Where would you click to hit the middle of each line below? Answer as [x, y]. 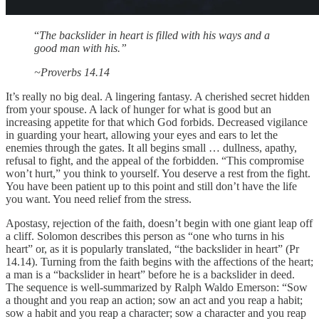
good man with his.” [80, 48]
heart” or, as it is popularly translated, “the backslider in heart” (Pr [152, 249]
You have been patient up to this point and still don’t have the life [151, 186]
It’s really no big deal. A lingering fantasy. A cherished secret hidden [158, 96]
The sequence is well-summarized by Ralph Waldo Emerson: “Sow [157, 287]
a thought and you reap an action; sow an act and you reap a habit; [154, 300]
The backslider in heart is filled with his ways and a [155, 35]
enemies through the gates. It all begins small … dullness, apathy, [151, 147]
